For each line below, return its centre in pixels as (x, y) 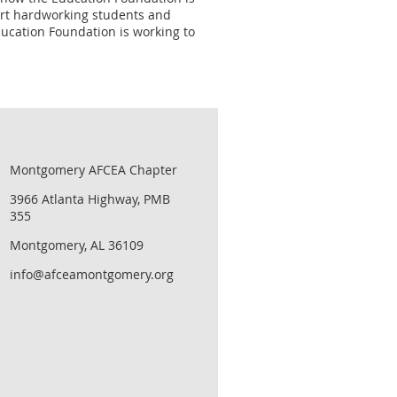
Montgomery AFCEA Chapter (93, 169)
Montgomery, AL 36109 (77, 245)
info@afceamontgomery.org (92, 274)
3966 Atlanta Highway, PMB (90, 198)
